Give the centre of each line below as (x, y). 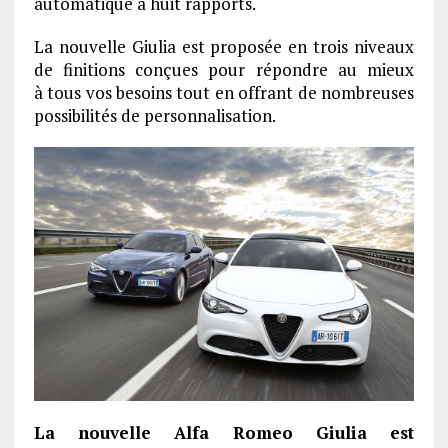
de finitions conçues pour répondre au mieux (224, 70)
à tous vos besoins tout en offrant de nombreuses (224, 93)
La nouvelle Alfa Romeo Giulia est (224, 432)
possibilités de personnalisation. (154, 116)
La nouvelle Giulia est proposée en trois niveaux (224, 47)
